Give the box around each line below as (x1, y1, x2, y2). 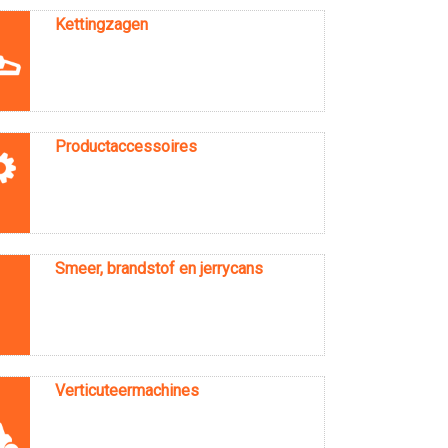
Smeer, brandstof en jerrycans (54, 258, 263, 278)
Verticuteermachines (54, 380, 199, 400)
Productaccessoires (54, 136, 197, 156)
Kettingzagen (54, 14, 148, 34)
